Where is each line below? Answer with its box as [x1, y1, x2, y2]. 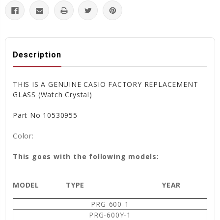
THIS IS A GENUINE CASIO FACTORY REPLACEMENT [13, 79, 198, 89]
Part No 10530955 [13, 110, 78, 120]
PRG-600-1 [91, 199, 129, 209]
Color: [13, 131, 36, 140]
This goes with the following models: [13, 151, 159, 161]
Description [13, 50, 61, 59]
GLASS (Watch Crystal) [13, 89, 95, 99]
